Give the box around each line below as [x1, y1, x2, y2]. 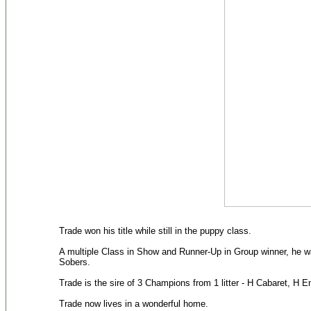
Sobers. [58, 257, 90, 267]
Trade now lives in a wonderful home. [58, 299, 208, 309]
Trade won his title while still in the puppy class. [58, 226, 251, 236]
